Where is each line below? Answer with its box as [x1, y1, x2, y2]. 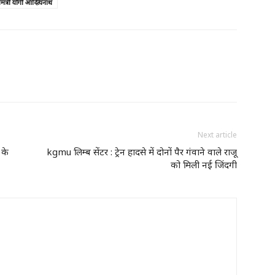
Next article [198, 130, 237, 140]
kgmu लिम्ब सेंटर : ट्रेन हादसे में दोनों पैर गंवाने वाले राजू [47, 145, 237, 158]
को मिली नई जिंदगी [171, 158, 237, 171]
